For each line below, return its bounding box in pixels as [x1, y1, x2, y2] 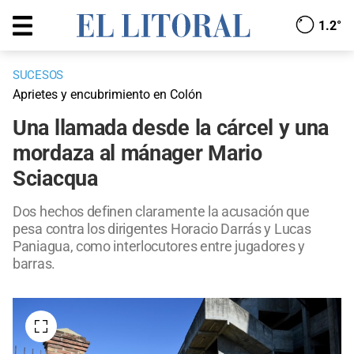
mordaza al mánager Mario [13, 141, 262, 167]
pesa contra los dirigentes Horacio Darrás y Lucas [13, 220, 311, 238]
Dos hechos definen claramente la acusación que [13, 203, 310, 220]
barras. [13, 255, 55, 273]
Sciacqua [13, 166, 98, 192]
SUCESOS [13, 68, 63, 83]
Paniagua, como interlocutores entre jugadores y [13, 238, 305, 255]
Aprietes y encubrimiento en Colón [13, 87, 202, 103]
